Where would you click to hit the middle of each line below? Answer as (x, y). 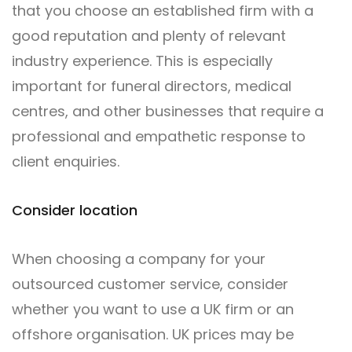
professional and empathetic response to (159, 136)
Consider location (75, 210)
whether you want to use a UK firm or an (153, 309)
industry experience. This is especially (142, 61)
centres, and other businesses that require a (168, 111)
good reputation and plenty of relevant (149, 36)
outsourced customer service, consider (150, 284)
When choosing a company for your (139, 259)
